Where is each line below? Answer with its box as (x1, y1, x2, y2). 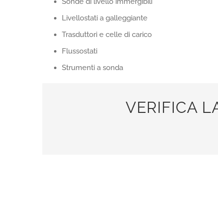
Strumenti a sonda (62, 63, 123, 72)
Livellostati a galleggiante (62, 14, 147, 22)
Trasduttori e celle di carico (62, 30, 152, 39)
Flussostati (62, 47, 97, 55)
